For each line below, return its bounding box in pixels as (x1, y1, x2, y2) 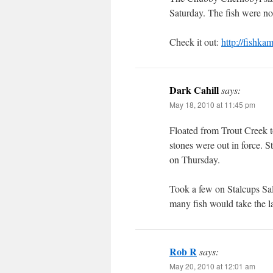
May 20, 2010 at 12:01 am (169, 261, 255, 271)
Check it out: (169, 35, 221, 48)
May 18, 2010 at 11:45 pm (169, 99, 255, 110)
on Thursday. (169, 153, 220, 166)
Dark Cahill (169, 83, 219, 97)
